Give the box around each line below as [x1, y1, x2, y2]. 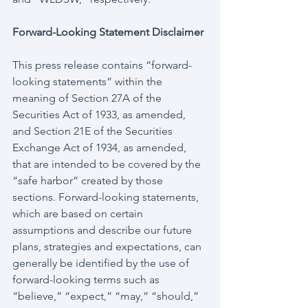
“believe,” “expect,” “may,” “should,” [12, 289, 201, 302]
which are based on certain [12, 207, 146, 220]
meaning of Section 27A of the [12, 91, 164, 104]
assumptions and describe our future [12, 223, 195, 236]
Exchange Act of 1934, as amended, [12, 141, 189, 154]
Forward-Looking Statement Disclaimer [12, 25, 203, 38]
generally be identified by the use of [12, 256, 192, 269]
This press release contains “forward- [12, 58, 192, 71]
